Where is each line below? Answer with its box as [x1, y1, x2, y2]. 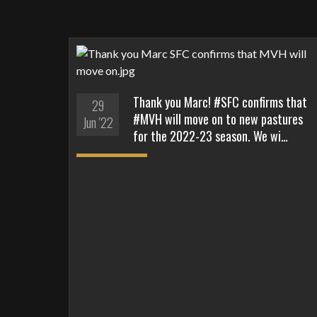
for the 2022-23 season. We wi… [133, 126, 288, 145]
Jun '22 [82, 113, 113, 132]
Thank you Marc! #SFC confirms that [133, 92, 307, 111]
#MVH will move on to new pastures [133, 109, 303, 128]
